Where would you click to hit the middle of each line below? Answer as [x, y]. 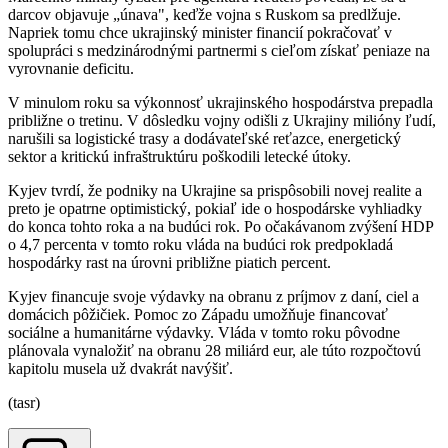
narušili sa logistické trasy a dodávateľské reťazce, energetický [204, 139]
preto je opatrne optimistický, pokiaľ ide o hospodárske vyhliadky [215, 209]
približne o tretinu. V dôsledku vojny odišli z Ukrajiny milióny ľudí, [222, 121]
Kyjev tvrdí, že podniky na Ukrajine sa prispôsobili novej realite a [215, 191]
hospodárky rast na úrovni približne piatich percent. [169, 263]
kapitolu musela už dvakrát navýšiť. [120, 369]
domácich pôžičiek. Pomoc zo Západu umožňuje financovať [198, 315]
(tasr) [24, 403]
